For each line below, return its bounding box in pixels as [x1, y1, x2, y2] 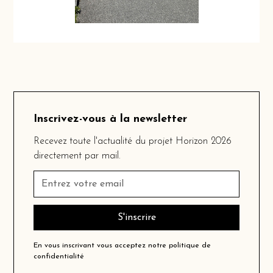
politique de [169, 242, 211, 250]
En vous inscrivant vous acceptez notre [34, 242, 169, 250]
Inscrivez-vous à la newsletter [34, 113, 188, 126]
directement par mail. [34, 151, 121, 161]
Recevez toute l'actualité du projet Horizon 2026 [34, 136, 232, 147]
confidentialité [34, 253, 85, 261]
